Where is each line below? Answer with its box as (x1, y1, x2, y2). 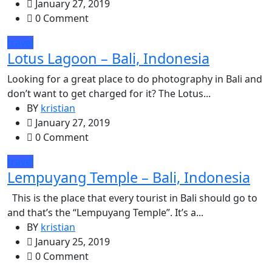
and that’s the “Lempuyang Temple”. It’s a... (7, 206, 203, 219)
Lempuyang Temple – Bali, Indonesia (7, 168, 250, 187)
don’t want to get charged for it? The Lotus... (7, 87, 211, 100)
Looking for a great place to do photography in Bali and (7, 72, 262, 86)
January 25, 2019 (33, 235, 110, 248)
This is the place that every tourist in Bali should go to (7, 191, 257, 205)
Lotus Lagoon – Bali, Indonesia (7, 49, 209, 68)
